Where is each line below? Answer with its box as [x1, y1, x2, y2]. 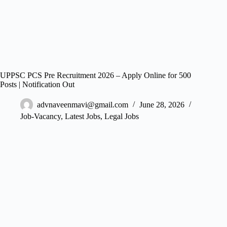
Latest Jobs [65, 112, 100, 121]
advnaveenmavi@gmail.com [37, 100, 128, 109]
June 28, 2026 [139, 100, 184, 109]
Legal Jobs [104, 112, 139, 121]
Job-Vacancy [20, 112, 61, 121]
